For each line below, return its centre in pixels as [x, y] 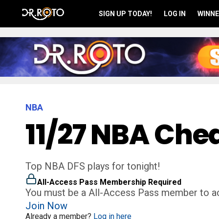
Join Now [46, 206]
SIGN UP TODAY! [126, 14]
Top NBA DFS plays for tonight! [93, 166]
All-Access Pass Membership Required [109, 182]
